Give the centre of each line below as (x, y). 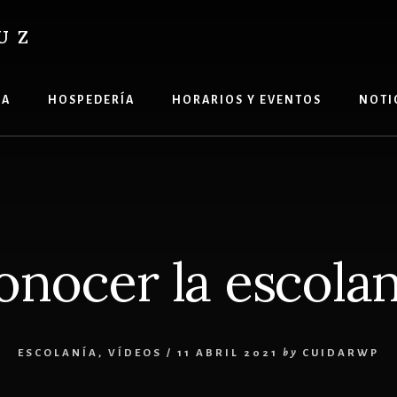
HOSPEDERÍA (91, 100)
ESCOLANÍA (58, 353)
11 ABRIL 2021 (228, 353)
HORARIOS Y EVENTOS (246, 100)
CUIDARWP (341, 353)
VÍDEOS (135, 353)
